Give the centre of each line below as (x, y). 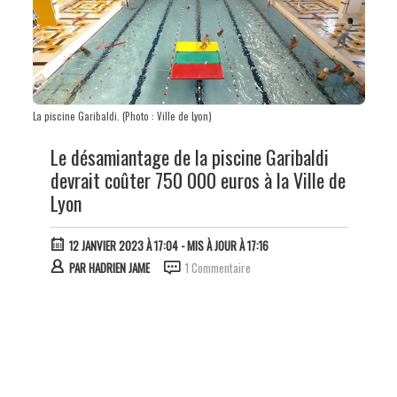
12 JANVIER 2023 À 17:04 (123, 245)
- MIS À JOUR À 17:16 (223, 245)
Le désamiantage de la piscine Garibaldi (189, 157)
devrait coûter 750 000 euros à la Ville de (198, 180)
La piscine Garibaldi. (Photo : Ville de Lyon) (122, 117)
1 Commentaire (218, 267)
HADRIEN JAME (119, 267)
